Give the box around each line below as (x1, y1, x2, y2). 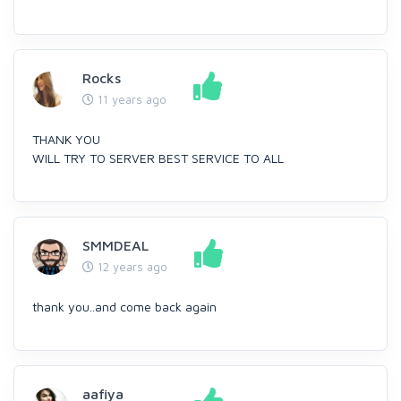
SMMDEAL (82, 237, 149, 253)
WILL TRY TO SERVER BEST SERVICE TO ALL (32, 150, 284, 166)
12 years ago (94, 260, 167, 274)
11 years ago (94, 92, 166, 107)
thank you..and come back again (32, 299, 217, 314)
